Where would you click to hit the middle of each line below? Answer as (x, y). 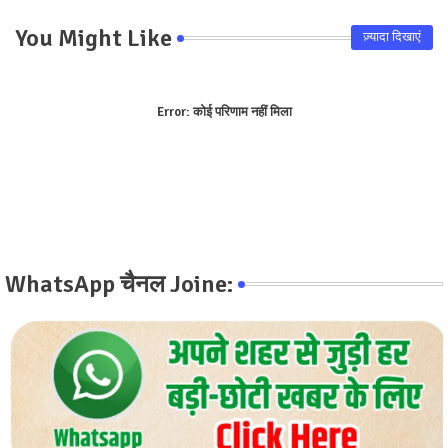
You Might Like (93, 37)
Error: (173, 111)
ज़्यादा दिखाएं (392, 37)
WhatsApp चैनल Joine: (119, 283)
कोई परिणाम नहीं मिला (240, 111)
